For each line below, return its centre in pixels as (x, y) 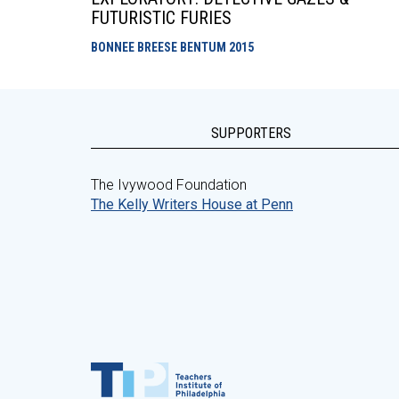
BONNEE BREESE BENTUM (160, 47)
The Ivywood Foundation (169, 185)
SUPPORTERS (251, 133)
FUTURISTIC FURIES (161, 18)
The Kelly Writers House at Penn (192, 204)
